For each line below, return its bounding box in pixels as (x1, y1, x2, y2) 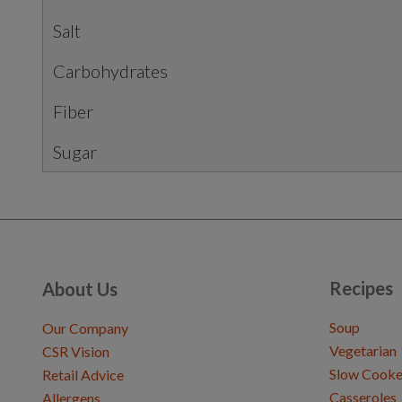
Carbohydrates (53, 60, 168, 82)
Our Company (42, 319, 128, 336)
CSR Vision (42, 343, 109, 360)
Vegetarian (329, 342, 397, 359)
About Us (42, 278, 118, 300)
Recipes (329, 277, 393, 299)
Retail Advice (42, 366, 124, 383)
